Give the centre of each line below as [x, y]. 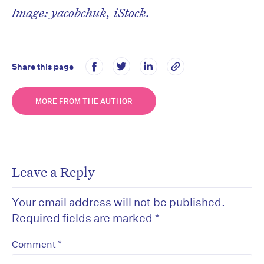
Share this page [43, 66]
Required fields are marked [83, 218]
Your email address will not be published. [118, 202]
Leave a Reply [53, 172]
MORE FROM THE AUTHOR [84, 101]
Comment [35, 245]
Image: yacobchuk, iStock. [81, 13]
